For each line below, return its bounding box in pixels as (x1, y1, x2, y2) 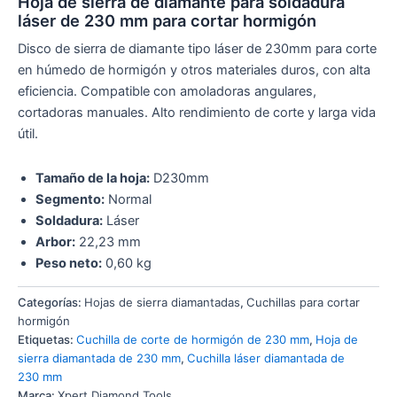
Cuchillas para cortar (246, 295, 360, 310)
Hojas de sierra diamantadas (84, 295, 240, 310)
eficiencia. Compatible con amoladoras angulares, (18, 83, 316, 100)
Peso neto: (35, 254, 102, 271)
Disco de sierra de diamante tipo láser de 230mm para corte (18, 41, 377, 58)
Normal (105, 191, 152, 207)
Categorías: (18, 295, 84, 310)
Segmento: (35, 191, 105, 207)
